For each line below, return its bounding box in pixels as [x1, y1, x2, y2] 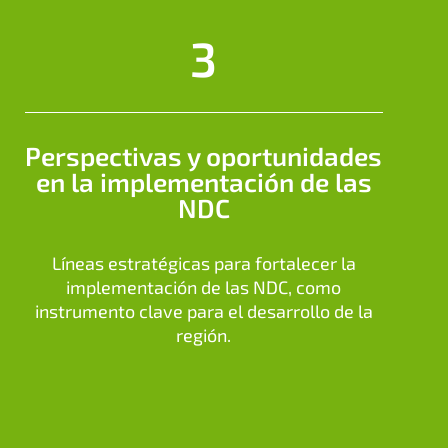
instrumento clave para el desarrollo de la [34, 300, 373, 323]
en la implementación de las [35, 166, 372, 198]
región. [176, 324, 232, 347]
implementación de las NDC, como [66, 276, 342, 299]
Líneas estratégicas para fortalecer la [51, 252, 356, 275]
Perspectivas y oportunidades [25, 140, 383, 172]
